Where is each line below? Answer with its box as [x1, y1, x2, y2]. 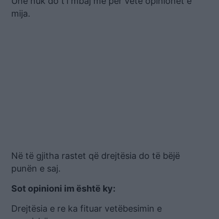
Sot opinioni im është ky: [11, 183, 115, 194]
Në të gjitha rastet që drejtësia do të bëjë [11, 150, 180, 161]
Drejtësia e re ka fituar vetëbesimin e [11, 203, 162, 214]
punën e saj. [11, 163, 61, 174]
